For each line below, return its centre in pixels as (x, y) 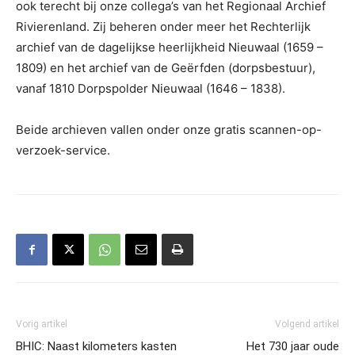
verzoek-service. (63, 150)
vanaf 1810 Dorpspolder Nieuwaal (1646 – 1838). (151, 88)
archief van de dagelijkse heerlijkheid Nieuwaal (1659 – (170, 47)
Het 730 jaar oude (293, 346)
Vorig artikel (42, 324)
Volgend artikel (307, 324)
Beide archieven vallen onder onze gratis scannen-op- (169, 130)
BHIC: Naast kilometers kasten (96, 346)
